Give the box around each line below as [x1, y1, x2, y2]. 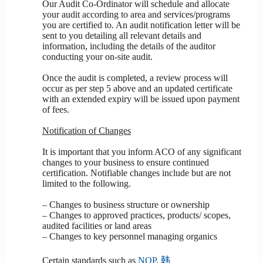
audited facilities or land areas [42, 221, 151, 231]
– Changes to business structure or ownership [42, 200, 210, 210]
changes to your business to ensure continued [42, 157, 209, 167]
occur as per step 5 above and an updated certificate [42, 83, 232, 93]
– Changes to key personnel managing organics [42, 231, 217, 241]
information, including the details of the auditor [42, 41, 215, 51]
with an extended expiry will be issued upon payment [42, 94, 240, 104]
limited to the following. [42, 178, 131, 188]
